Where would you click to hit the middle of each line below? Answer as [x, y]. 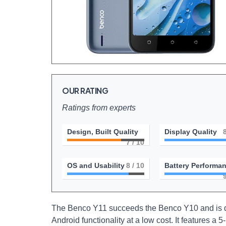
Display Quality [190, 131]
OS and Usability [96, 165]
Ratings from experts [99, 107]
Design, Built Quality [103, 131]
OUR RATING [85, 90]
